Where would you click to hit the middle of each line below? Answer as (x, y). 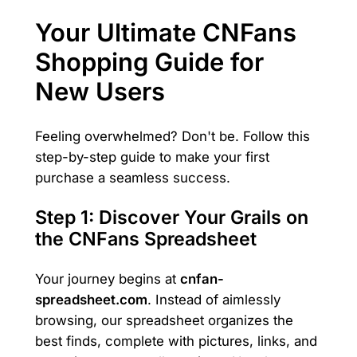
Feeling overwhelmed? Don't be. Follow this (172, 137)
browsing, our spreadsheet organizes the (164, 320)
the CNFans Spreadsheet (145, 239)
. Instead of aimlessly (214, 299)
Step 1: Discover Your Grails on (171, 217)
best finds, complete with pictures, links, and (176, 341)
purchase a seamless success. (132, 178)
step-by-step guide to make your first (152, 157)
